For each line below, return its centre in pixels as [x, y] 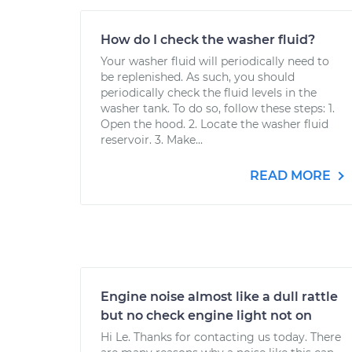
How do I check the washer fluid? [208, 40]
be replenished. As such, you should [198, 77]
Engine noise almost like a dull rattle [219, 297]
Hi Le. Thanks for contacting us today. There [221, 337]
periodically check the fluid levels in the [209, 93]
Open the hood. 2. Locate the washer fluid [214, 124]
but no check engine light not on [206, 315]
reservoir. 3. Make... [152, 140]
